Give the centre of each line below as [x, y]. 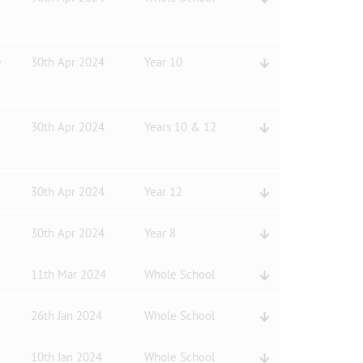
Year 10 [163, 62]
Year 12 [163, 192]
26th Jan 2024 [66, 316]
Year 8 [160, 233]
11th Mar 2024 [68, 274]
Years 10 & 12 [180, 127]
